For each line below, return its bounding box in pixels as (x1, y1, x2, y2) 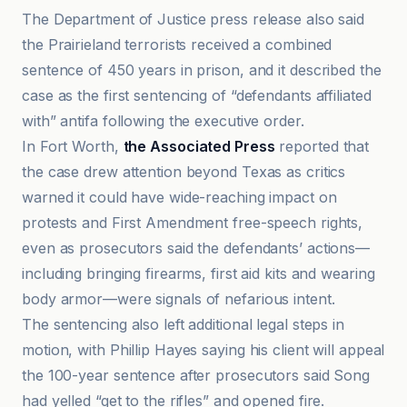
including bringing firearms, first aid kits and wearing (22, 264, 375, 283)
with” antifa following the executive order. (22, 112, 304, 130)
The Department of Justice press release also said (22, 10, 365, 28)
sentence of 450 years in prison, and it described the (22, 61, 382, 79)
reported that (274, 137, 370, 155)
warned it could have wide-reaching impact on (22, 188, 337, 206)
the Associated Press (123, 137, 275, 155)
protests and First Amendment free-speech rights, (22, 213, 363, 232)
